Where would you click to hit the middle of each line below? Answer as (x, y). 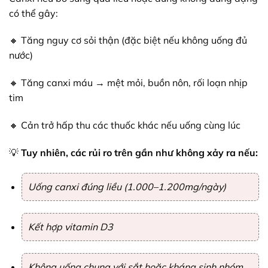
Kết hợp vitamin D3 (70, 226)
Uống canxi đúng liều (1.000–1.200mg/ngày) (127, 186)
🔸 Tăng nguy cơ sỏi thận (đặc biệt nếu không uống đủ (128, 40)
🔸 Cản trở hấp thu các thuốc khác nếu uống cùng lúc (125, 125)
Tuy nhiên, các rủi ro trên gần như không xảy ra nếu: (139, 152)
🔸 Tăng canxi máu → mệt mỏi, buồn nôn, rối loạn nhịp (128, 83)
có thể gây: (33, 13)
